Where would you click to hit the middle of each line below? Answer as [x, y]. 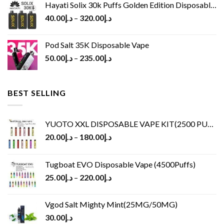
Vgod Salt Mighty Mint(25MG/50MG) [111, 204]
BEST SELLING [37, 93]
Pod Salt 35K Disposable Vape [97, 45]
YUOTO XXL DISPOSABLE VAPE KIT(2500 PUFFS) [126, 123]
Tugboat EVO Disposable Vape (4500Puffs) [120, 164]
